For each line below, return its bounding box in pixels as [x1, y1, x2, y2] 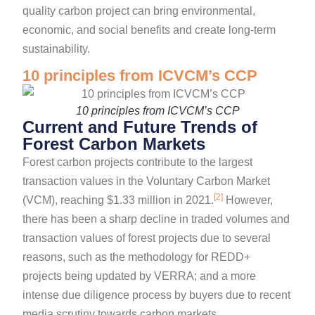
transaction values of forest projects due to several [22, 232, 271, 245]
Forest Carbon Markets [22, 134, 206, 154]
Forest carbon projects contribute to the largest [22, 156, 253, 169]
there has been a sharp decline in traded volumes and [22, 213, 290, 226]
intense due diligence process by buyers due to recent [22, 289, 291, 302]
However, [223, 194, 274, 207]
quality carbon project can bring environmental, [22, 4, 256, 17]
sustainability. [22, 42, 91, 55]
